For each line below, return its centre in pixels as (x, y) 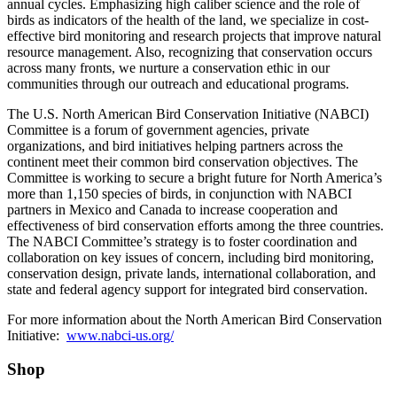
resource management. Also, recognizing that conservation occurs (190, 51)
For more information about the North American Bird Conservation (195, 319)
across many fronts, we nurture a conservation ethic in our (168, 67)
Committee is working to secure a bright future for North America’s (195, 177)
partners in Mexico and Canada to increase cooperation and (172, 209)
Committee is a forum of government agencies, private (158, 129)
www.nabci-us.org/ (120, 335)
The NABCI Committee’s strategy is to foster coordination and (182, 241)
